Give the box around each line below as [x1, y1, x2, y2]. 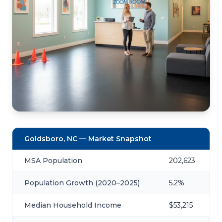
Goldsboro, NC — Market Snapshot [24, 134, 152, 143]
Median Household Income [24, 201, 121, 210]
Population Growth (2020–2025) [24, 178, 140, 187]
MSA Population [24, 156, 82, 165]
